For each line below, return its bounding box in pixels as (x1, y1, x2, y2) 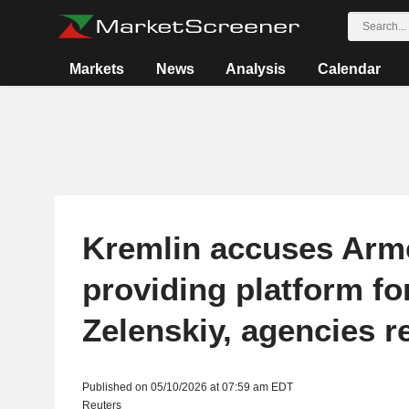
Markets (69, 61, 125, 77)
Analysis (225, 61, 287, 77)
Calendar (317, 61, 381, 77)
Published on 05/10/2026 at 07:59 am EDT (81, 381, 293, 393)
